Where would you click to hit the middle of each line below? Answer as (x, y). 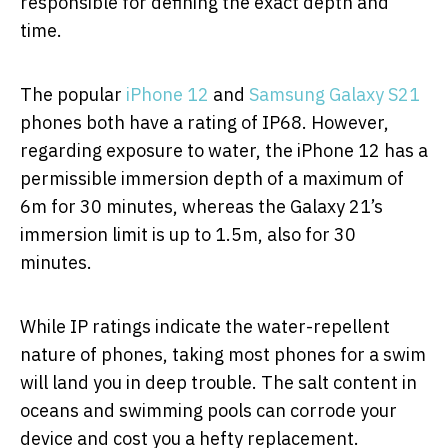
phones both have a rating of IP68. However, (204, 122)
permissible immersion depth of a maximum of (212, 178)
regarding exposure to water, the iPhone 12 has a (224, 150)
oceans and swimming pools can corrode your (208, 410)
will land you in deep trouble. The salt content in (218, 382)
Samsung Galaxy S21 (334, 94)
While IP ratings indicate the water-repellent (205, 326)
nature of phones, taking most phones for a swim (223, 354)
